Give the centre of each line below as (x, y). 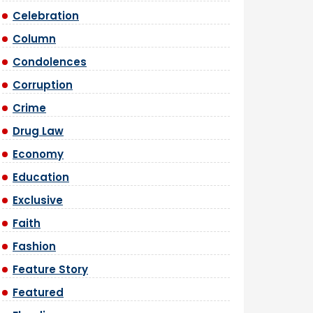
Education (41, 177)
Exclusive (38, 200)
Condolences (50, 62)
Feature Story (50, 269)
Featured (38, 292)
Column (34, 39)
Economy (38, 154)
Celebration (46, 16)
